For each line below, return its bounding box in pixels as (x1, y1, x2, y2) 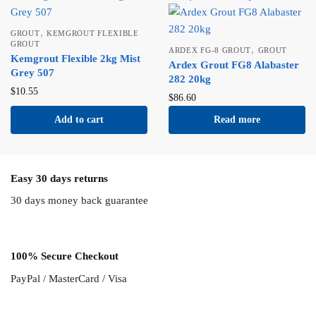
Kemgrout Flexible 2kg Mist (11, 53, 140, 65)
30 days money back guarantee (11, 195, 148, 207)
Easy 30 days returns (11, 172, 108, 184)
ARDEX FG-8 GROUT (169, 46, 252, 55)
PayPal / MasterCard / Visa (11, 272, 127, 284)
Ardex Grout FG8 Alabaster (169, 59, 299, 71)
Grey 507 (11, 67, 54, 79)
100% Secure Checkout (11, 250, 119, 262)
